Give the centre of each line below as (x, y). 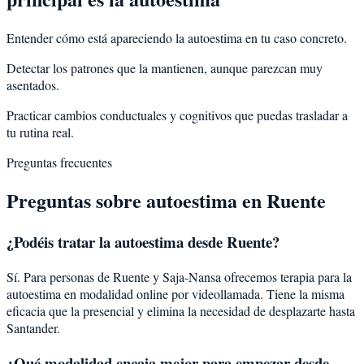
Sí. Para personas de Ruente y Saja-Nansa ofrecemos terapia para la (179, 277)
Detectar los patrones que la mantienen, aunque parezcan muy (165, 67)
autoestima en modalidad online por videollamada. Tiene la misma (175, 294)
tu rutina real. (40, 132)
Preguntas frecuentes (59, 162)
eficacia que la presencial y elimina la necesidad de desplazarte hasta (181, 311)
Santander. (33, 328)
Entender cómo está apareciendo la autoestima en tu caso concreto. (177, 37)
